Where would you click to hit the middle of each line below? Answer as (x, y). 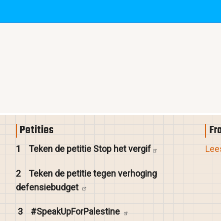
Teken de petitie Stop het (79, 149)
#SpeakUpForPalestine (76, 212)
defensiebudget (48, 187)
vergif (140, 149)
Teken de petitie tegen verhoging (93, 173)
